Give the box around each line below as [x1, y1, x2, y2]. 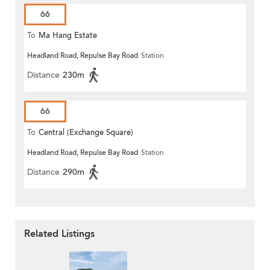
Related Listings [24, 227, 95, 241]
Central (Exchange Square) [39, 127, 133, 139]
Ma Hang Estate [39, 30, 97, 42]
